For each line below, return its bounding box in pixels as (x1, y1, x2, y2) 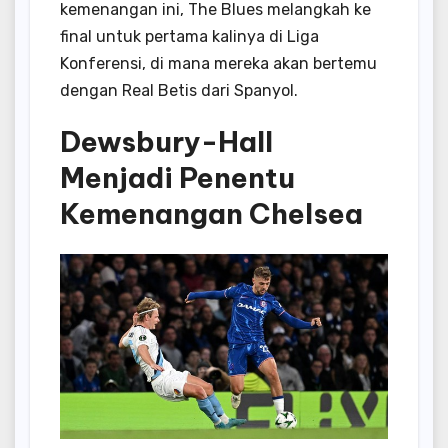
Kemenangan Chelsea (60, 195, 363, 231)
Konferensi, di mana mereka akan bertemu (60, 53, 377, 73)
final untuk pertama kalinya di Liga (60, 26, 319, 46)
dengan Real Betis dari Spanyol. (60, 80, 298, 100)
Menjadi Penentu (60, 159, 295, 195)
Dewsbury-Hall (60, 123, 273, 159)
